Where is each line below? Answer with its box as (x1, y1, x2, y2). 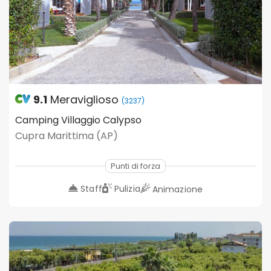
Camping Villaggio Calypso (15, 113, 142, 127)
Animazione (152, 183, 203, 195)
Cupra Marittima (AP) (15, 128, 118, 143)
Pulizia (114, 182, 140, 195)
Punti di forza (111, 160, 160, 171)
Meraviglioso (50, 91, 119, 107)
